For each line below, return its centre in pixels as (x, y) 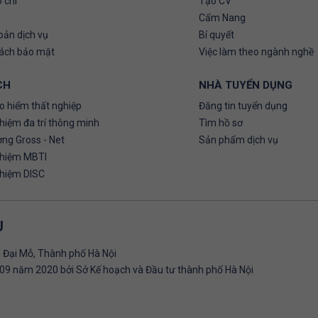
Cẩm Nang (222, 18)
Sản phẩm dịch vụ (238, 140)
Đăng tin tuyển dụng (243, 106)
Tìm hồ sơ (220, 123)
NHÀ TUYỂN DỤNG (245, 85)
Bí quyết (216, 35)
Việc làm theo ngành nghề (256, 52)
